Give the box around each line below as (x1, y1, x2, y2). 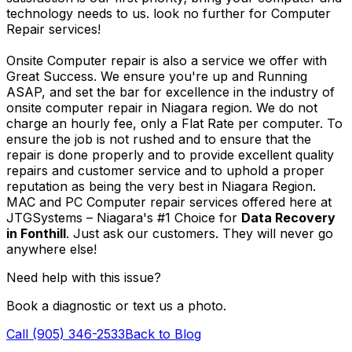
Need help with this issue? (6, 269, 161, 285)
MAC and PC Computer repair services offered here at (6, 193, 332, 210)
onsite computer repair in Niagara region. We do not (6, 99, 317, 115)
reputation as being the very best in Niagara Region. (6, 178, 316, 194)
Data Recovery (241, 209, 335, 225)
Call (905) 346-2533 (6, 325, 125, 342)
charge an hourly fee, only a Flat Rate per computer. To (6, 115, 343, 131)
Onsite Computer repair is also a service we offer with (6, 52, 327, 68)
